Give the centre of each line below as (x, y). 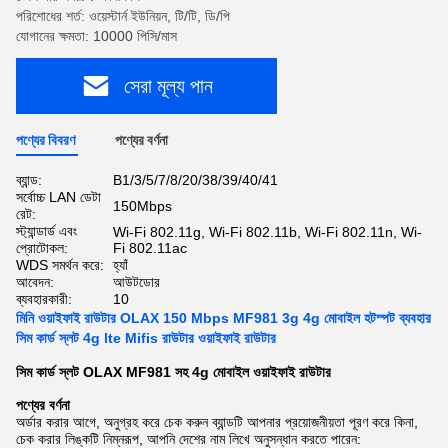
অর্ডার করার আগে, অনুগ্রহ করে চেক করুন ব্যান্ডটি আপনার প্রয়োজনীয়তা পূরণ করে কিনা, (217, 422)
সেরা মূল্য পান (168, 85)
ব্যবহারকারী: (44, 299)
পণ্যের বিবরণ (45, 140)
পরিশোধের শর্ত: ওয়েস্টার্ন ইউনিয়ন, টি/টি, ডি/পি (123, 16)
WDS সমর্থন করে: (60, 265)
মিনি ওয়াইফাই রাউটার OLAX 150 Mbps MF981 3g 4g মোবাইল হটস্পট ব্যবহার (223, 318)
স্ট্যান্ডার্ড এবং (46, 231)
